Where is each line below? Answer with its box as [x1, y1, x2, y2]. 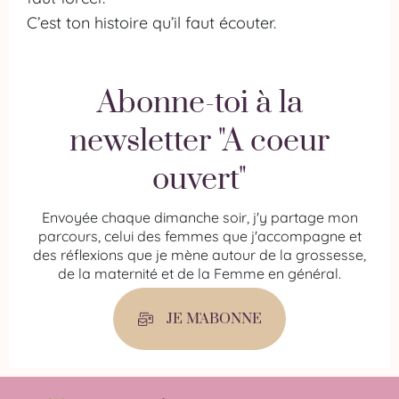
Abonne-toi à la [96, 84, 303, 123]
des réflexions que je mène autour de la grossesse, [33, 246, 366, 264]
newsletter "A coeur [69, 122, 330, 161]
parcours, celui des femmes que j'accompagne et [37, 227, 362, 245]
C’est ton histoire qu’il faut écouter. [27, 12, 276, 33]
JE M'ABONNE [167, 310, 263, 328]
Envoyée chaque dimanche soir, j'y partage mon [41, 208, 358, 226]
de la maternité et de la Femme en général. [58, 265, 341, 282]
